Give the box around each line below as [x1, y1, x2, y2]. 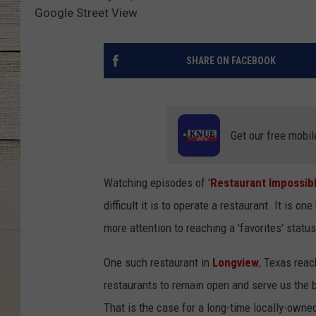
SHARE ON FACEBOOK [186, 55, 276, 67]
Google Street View [35, 6, 138, 20]
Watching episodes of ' [104, 176, 210, 190]
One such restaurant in [104, 255, 212, 270]
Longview [212, 255, 259, 270]
